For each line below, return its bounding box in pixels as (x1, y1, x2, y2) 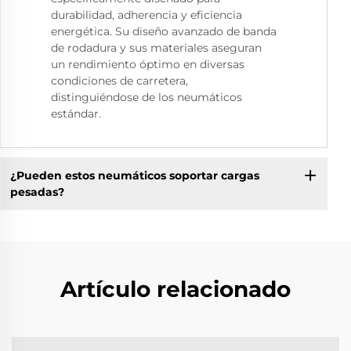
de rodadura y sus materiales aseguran (51, 41, 262, 56)
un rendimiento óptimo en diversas (51, 57, 244, 72)
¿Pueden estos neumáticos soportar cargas (9, 168, 259, 183)
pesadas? (9, 184, 64, 199)
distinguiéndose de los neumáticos (51, 90, 242, 105)
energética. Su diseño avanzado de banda (51, 24, 277, 39)
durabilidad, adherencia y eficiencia (51, 8, 242, 23)
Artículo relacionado (60, 276, 291, 303)
